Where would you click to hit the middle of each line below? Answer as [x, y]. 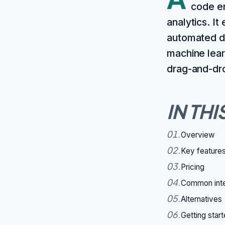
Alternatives [201, 199]
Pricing [193, 167]
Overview [198, 135]
